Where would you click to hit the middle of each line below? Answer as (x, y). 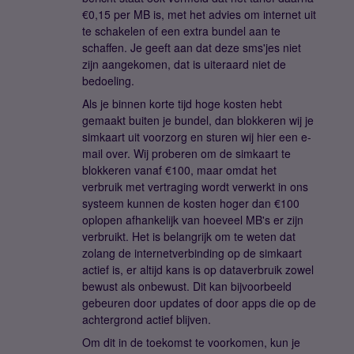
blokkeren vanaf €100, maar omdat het (179, 169)
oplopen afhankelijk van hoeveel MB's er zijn (193, 219)
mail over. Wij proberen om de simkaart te (186, 153)
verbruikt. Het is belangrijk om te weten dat (189, 236)
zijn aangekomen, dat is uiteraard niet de (184, 64)
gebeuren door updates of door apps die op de (199, 302)
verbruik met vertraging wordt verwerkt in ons (195, 186)
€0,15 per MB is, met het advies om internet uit (199, 14)
